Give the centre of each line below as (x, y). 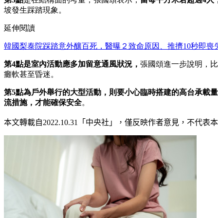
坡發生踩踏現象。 (35, 10)
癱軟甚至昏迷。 (31, 74)
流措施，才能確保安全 (43, 102)
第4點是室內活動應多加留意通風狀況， (72, 64)
